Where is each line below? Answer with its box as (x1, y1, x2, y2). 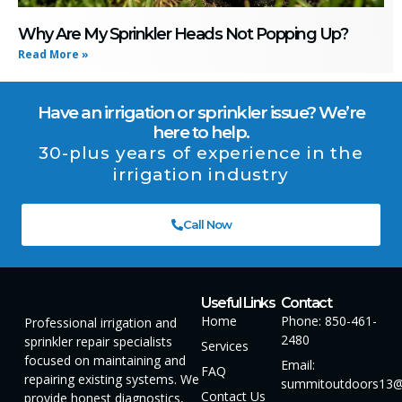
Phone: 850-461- (280, 311, 377, 329)
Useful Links (201, 293, 275, 311)
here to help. (153, 121, 249, 143)
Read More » (18, 46, 89, 62)
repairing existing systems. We (24, 370, 199, 388)
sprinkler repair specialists (24, 332, 172, 350)
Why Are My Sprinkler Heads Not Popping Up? (18, 23, 347, 44)
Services (201, 336, 249, 354)
